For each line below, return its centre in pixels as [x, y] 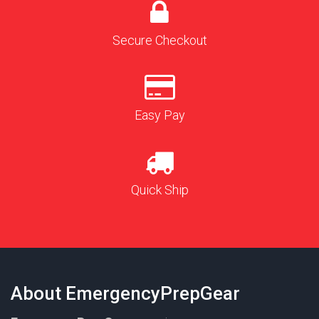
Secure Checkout [159, 41]
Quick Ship [159, 190]
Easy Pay [159, 115]
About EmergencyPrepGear [125, 294]
